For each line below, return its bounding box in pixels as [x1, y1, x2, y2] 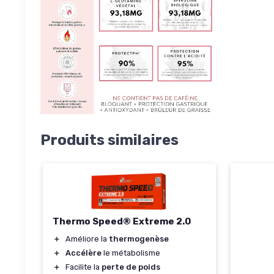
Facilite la [65, 262, 102, 272]
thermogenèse [109, 234, 169, 243]
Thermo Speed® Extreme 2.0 [53, 215, 191, 227]
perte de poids [102, 262, 160, 272]
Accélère [65, 248, 102, 257]
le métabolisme [102, 248, 160, 257]
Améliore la [65, 234, 109, 243]
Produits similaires [40, 131, 179, 149]
